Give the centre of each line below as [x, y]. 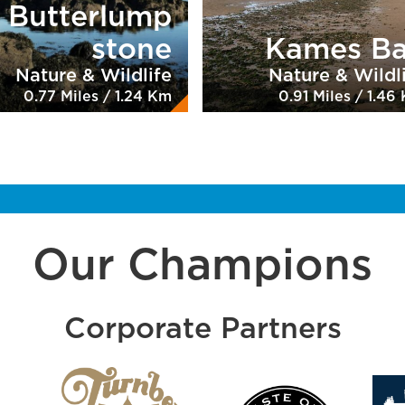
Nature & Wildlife [94, 75]
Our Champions [202, 266]
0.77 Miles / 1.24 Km [98, 96]
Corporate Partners [202, 329]
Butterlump [90, 17]
